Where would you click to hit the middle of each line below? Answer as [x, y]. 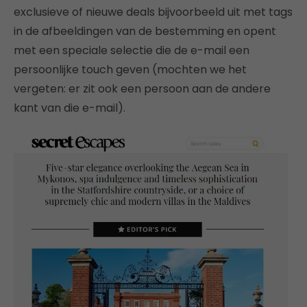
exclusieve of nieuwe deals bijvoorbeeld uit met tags [153, 12]
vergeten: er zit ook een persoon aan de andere [142, 88]
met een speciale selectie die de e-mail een [132, 50]
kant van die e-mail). [70, 108]
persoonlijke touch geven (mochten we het [130, 69]
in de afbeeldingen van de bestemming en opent [145, 31]
